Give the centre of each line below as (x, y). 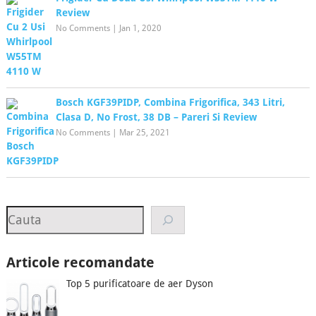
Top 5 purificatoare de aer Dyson (140, 283)
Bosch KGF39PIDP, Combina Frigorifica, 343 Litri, (170, 102)
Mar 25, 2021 (144, 133)
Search (25, 212)
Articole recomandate (80, 262)
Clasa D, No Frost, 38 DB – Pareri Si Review (156, 117)
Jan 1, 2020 (140, 28)
